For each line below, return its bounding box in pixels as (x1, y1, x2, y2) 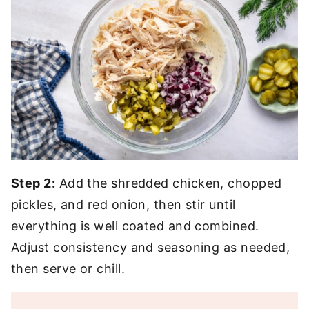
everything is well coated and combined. (11, 219, 259, 234)
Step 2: (11, 176, 56, 191)
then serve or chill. (11, 261, 125, 277)
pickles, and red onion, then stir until (11, 197, 236, 212)
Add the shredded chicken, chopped (55, 176, 282, 191)
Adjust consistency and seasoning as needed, (11, 240, 290, 255)
